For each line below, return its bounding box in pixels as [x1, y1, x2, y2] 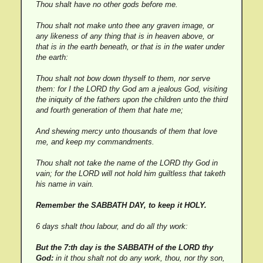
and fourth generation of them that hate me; [35, 106, 183, 114]
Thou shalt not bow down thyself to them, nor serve [35, 74, 210, 83]
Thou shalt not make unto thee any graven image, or [35, 21, 214, 30]
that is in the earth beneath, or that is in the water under [35, 42, 224, 51]
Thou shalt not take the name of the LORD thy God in [35, 159, 218, 167]
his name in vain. [35, 180, 94, 188]
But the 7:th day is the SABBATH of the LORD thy [35, 243, 213, 252]
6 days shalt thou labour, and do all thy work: [35, 222, 188, 231]
